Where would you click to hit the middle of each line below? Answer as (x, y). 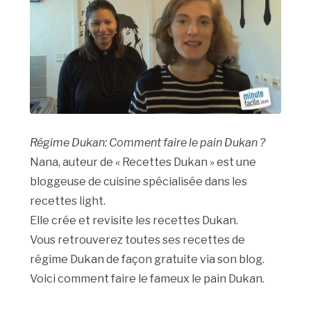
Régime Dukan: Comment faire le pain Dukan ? (148, 143)
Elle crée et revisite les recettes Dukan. (134, 221)
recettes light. (68, 201)
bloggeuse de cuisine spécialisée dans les (139, 182)
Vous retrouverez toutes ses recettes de (138, 240)
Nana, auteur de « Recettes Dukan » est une (143, 162)
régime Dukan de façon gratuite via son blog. (148, 260)
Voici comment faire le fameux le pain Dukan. (148, 279)
